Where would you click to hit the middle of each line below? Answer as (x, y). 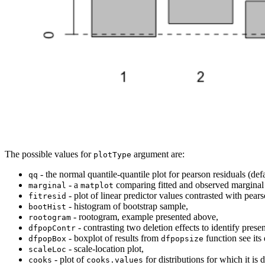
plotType (112, 154)
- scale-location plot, (105, 248)
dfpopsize (182, 238)
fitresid (47, 196)
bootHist (47, 206)
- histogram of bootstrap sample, (127, 206)
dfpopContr (52, 228)
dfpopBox (47, 238)
